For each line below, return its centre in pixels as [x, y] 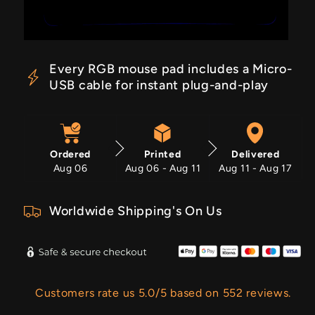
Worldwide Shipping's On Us [136, 211]
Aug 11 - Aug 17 [255, 168]
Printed [163, 154]
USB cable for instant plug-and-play [159, 85]
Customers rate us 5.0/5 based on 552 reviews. [163, 292]
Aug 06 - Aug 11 [163, 168]
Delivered [256, 154]
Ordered [71, 154]
